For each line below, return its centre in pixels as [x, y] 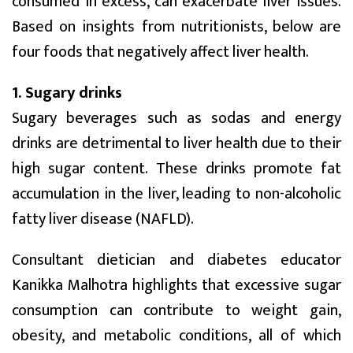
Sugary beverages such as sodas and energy [176, 118]
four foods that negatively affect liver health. [160, 52]
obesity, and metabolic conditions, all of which [176, 335]
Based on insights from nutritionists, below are [176, 26]
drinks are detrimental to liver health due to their [176, 143]
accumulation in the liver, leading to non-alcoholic [176, 193]
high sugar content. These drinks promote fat [176, 168]
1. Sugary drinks [67, 93]
